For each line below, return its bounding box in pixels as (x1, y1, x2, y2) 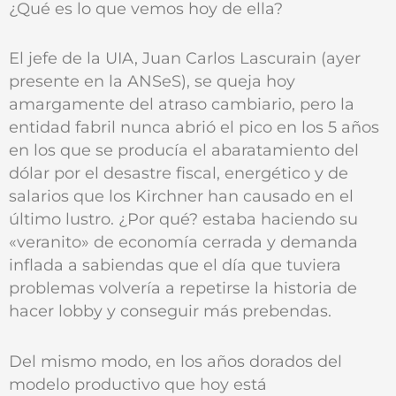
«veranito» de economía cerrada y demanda (9, 232, 358, 252)
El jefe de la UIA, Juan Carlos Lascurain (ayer (9, 49, 361, 68)
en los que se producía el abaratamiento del (9, 141, 359, 160)
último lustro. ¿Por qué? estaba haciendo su (9, 209, 358, 229)
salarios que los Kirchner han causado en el (9, 187, 354, 206)
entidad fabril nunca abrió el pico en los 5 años (9, 118, 379, 137)
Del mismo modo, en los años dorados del (9, 352, 342, 371)
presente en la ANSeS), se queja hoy (9, 72, 295, 91)
